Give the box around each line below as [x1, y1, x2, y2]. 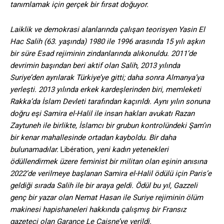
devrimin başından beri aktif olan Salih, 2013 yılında [10, 61, 180, 70]
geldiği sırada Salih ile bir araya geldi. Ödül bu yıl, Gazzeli [10, 181, 197, 190]
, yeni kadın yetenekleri [93, 145, 168, 154]
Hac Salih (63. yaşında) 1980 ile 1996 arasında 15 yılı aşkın [10, 37, 204, 46]
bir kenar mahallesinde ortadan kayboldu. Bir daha [10, 133, 176, 142]
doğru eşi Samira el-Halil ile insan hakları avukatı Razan [10, 109, 194, 118]
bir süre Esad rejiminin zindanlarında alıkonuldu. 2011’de [10, 49, 196, 58]
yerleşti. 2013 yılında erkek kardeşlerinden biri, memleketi [10, 85, 201, 94]
